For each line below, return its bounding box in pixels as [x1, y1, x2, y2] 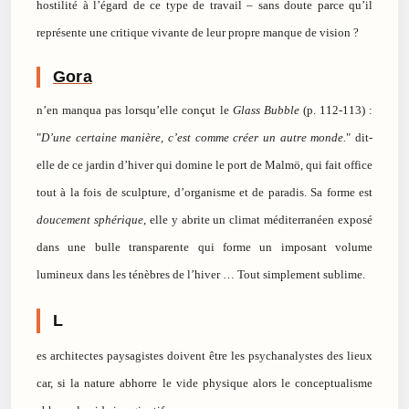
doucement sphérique [37, 213, 143, 227]
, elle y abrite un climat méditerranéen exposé [142, 213, 372, 227]
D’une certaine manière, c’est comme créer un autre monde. [41, 131, 347, 145]
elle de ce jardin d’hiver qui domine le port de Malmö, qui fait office [37, 158, 372, 173]
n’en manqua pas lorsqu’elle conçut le [37, 103, 233, 118]
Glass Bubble [232, 103, 299, 118]
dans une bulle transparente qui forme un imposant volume [37, 240, 372, 255]
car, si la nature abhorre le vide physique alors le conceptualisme [37, 376, 372, 391]
